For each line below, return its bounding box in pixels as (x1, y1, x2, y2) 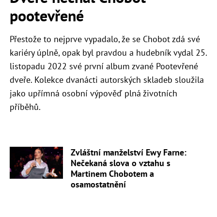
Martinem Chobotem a (71, 168, 154, 180)
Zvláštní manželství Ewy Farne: (71, 147, 186, 158)
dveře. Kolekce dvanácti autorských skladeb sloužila (10, 74, 204, 85)
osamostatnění (71, 179, 126, 190)
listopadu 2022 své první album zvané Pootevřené (10, 60, 198, 72)
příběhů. (10, 101, 41, 112)
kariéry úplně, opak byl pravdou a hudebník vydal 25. (10, 46, 207, 58)
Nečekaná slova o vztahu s (71, 157, 170, 169)
